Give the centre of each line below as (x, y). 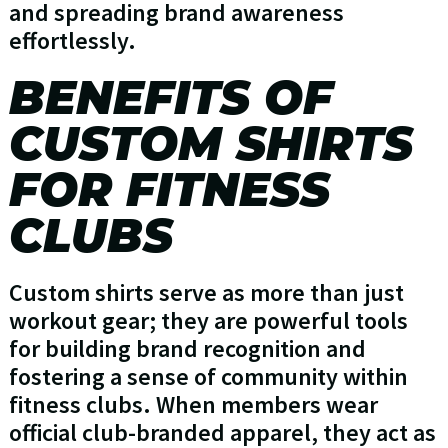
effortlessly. (72, 41)
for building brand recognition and (187, 349)
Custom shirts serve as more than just (206, 293)
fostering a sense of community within (208, 377)
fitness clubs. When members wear (193, 405)
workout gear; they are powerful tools (208, 321)
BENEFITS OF (170, 98)
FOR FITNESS (169, 190)
